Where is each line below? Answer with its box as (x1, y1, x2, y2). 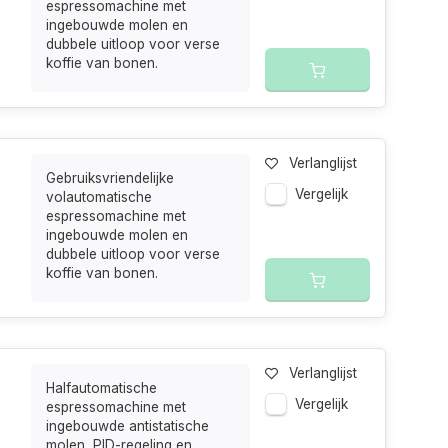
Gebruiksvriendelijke (46, 170, 175, 186)
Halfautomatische (46, 380, 158, 396)
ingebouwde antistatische (46, 418, 210, 434)
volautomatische (46, 189, 153, 205)
